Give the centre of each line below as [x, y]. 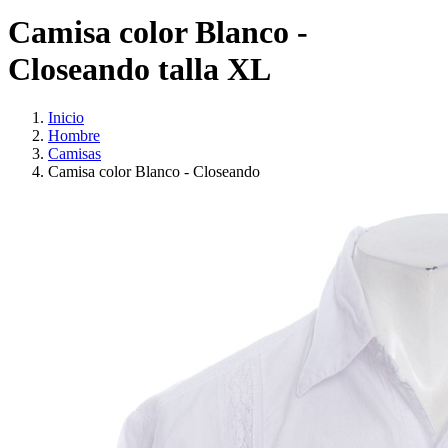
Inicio [66, 118]
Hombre [74, 136]
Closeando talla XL [139, 68]
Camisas [74, 154]
